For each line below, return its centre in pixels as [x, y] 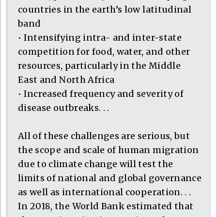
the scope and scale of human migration [108, 150]
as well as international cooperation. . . [105, 192]
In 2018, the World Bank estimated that [106, 206]
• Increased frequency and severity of [101, 93]
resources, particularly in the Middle [99, 65]
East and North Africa [66, 79]
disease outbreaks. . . [64, 108]
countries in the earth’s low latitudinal [105, 9]
